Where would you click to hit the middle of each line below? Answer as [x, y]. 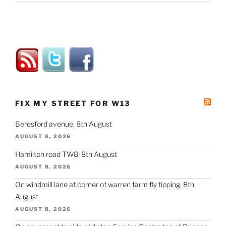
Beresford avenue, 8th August [64, 124]
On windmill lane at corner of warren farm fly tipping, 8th [105, 184]
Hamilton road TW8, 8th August [66, 154]
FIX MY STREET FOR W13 [73, 103]
